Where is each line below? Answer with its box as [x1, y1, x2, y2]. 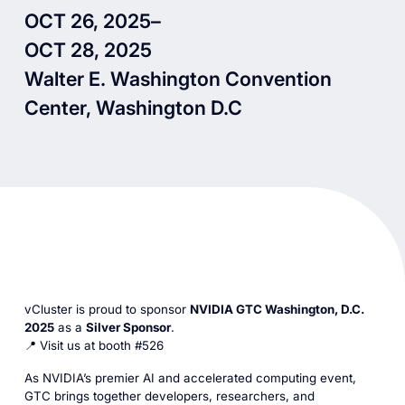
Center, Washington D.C [24, 95, 242, 119]
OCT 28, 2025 [24, 37, 152, 61]
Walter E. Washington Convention [24, 66, 332, 90]
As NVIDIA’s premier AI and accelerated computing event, [24, 370, 356, 385]
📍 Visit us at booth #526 [24, 338, 164, 353]
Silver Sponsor [85, 320, 171, 335]
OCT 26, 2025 [24, 8, 151, 33]
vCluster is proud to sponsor [24, 302, 190, 317]
